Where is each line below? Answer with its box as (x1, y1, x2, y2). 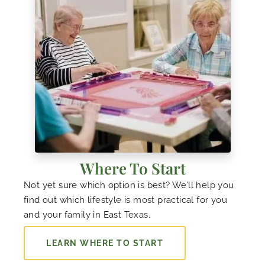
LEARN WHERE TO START (46, 238, 163, 248)
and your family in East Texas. (24, 209, 150, 221)
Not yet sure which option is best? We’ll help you (24, 180, 234, 191)
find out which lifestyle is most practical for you (24, 195, 227, 206)
